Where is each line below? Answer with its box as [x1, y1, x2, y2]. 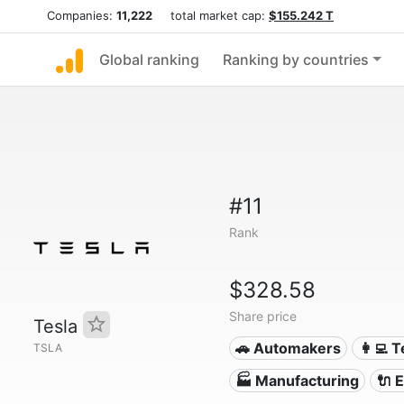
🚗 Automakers [235, 339, 342, 357]
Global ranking [99, 50, 199, 69]
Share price [228, 308, 297, 324]
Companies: [47, 8, 116, 23]
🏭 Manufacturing [235, 372, 360, 390]
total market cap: [152, 8, 269, 23]
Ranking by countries [223, 50, 369, 69]
